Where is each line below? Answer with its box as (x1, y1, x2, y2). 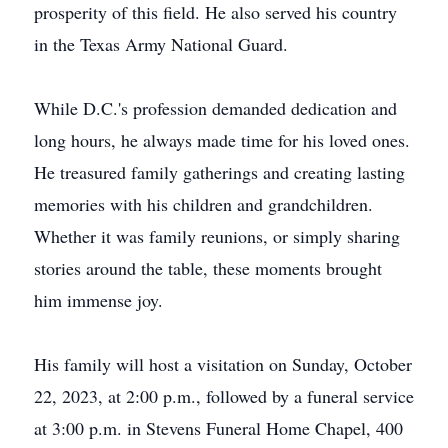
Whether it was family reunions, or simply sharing (34, 224, 400, 248)
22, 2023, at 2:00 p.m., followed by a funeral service (34, 384, 414, 408)
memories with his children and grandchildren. (34, 192, 373, 216)
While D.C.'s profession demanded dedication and (34, 96, 397, 120)
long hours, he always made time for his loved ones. (34, 128, 410, 152)
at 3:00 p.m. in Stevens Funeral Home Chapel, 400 (34, 416, 403, 440)
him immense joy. (34, 288, 163, 312)
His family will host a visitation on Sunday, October (34, 352, 412, 376)
